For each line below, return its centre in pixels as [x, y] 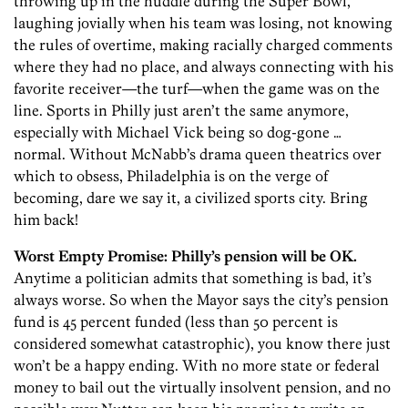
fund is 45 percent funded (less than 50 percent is [176, 322]
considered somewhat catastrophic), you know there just [202, 344]
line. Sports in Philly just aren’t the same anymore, [181, 111]
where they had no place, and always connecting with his [204, 67]
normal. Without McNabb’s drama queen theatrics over [198, 154]
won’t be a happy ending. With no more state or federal [197, 366]
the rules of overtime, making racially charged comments [203, 45]
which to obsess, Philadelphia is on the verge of [171, 176]
